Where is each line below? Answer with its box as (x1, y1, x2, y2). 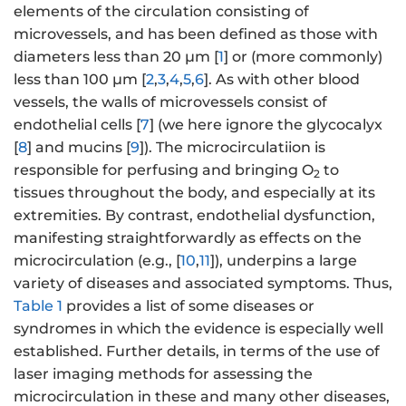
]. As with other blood (204, 71, 360, 89)
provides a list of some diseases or (63, 297, 314, 315)
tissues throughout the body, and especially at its (14, 184, 375, 202)
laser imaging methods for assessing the (14, 365, 313, 383)
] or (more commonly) (224, 48, 382, 66)
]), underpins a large (210, 252, 357, 270)
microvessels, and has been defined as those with (14, 25, 378, 43)
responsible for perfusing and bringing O (14, 161, 314, 179)
